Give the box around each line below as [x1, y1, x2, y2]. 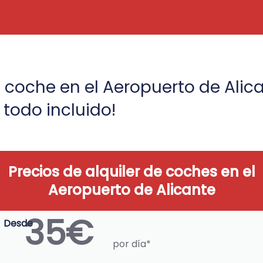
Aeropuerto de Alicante [48, 180, 215, 200]
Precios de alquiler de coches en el [8, 162, 255, 182]
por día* [112, 237, 151, 251]
